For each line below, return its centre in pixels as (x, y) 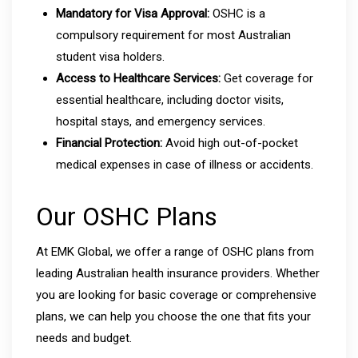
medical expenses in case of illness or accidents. (185, 164)
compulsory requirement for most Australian (173, 35)
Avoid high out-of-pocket (230, 143)
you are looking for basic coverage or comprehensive (176, 294)
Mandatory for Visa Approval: (133, 13)
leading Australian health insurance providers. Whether (178, 273)
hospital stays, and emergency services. (161, 121)
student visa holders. (110, 56)
